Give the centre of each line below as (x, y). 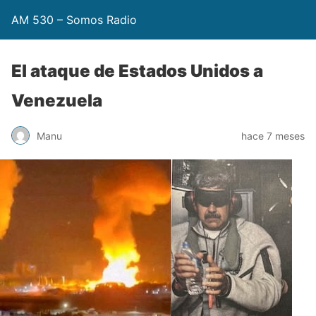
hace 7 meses (273, 135)
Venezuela (57, 101)
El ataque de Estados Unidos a (137, 71)
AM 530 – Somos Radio (74, 20)
